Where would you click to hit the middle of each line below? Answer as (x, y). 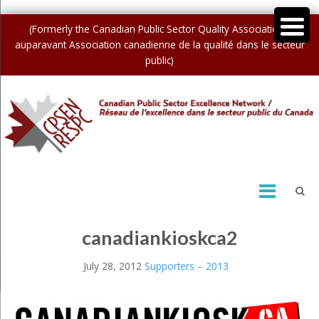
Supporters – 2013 (187, 266)
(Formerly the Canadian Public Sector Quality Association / (159, 28)
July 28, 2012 (113, 266)
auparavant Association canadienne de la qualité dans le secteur (159, 44)
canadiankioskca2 (159, 238)
